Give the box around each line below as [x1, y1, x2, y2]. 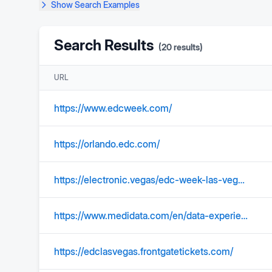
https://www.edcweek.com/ [54, 102, 172, 114]
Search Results [54, 36, 154, 54]
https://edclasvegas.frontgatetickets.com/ [54, 245, 233, 257]
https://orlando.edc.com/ [54, 138, 160, 150]
